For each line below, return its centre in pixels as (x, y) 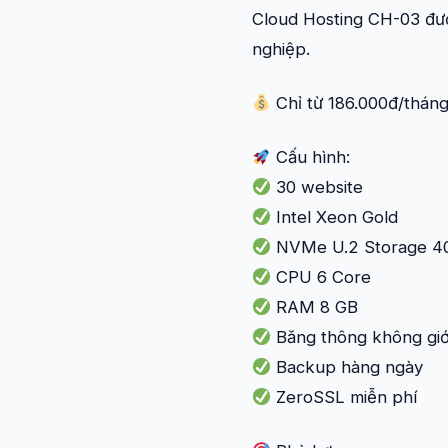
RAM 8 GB (315, 307)
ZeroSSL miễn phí (344, 397)
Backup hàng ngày (347, 367)
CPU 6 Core (321, 277)
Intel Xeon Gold (335, 217)
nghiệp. (281, 49)
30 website (317, 187)
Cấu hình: (311, 157)
